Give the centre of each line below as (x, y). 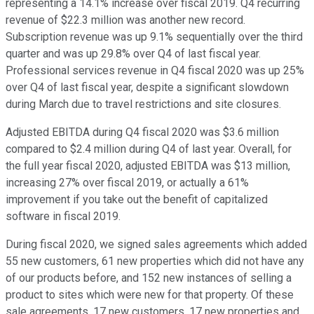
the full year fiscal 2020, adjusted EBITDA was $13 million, (148, 166)
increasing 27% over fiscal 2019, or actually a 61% (127, 183)
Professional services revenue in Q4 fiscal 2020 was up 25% (155, 71)
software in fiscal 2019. (63, 217)
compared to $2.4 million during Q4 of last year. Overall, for (149, 149)
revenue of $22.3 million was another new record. (125, 20)
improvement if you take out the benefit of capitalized (137, 200)
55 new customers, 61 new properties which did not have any (155, 261)
